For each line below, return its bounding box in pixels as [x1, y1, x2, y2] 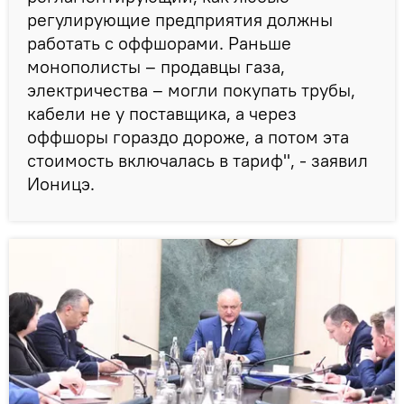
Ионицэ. [27, 172, 95, 196]
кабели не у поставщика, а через [27, 102, 297, 125]
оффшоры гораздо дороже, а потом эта [27, 125, 349, 149]
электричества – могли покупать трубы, [27, 78, 355, 102]
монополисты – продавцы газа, [27, 55, 285, 78]
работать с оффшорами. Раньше [27, 32, 291, 55]
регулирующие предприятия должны [27, 8, 333, 32]
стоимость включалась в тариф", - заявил [27, 149, 368, 172]
